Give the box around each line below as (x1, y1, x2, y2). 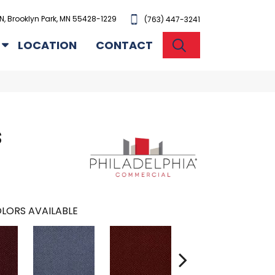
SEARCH (190, 36, 237, 52)
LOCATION (18, 37, 77, 53)
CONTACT (96, 37, 153, 53)
